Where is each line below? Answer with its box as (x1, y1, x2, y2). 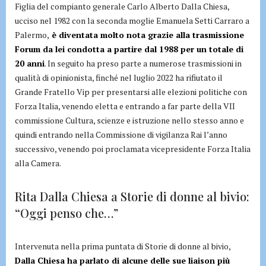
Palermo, (15, 29, 49, 41)
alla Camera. (15, 157, 61, 169)
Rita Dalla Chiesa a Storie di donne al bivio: (15, 188, 249, 205)
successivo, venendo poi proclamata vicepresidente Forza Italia (15, 143, 251, 155)
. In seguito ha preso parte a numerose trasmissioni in (45, 58, 242, 69)
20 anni (15, 58, 45, 69)
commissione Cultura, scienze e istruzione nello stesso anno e (15, 115, 244, 126)
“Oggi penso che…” (15, 205, 118, 221)
